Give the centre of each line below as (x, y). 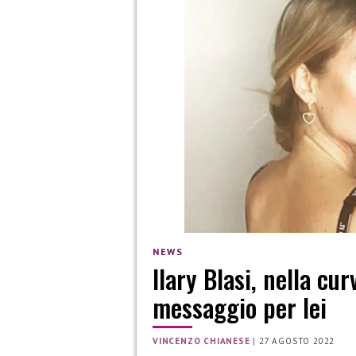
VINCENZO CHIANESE (201, 341)
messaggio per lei (240, 308)
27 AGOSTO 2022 (297, 341)
